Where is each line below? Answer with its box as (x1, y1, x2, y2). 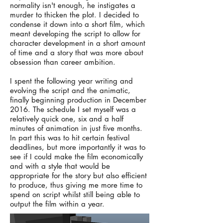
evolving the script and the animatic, (10, 86, 130, 95)
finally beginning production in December (10, 95, 146, 105)
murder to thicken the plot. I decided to (10, 10, 139, 19)
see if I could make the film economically (10, 152, 143, 161)
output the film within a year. (10, 199, 105, 209)
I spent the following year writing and (10, 76, 133, 86)
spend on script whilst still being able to (10, 190, 140, 199)
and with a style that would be (10, 161, 110, 171)
